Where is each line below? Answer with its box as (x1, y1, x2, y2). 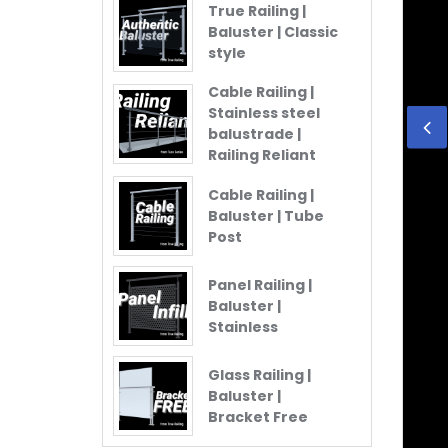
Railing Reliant (208, 145, 316, 166)
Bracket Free (208, 406, 308, 427)
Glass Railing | (208, 364, 311, 385)
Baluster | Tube (208, 205, 324, 226)
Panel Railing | (208, 274, 312, 295)
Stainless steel (208, 103, 320, 124)
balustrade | (208, 124, 301, 145)
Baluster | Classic (208, 21, 338, 42)
